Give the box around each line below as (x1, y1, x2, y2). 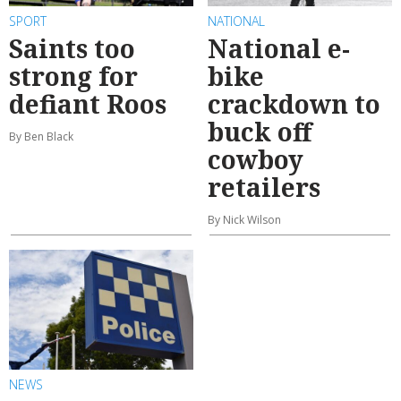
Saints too (9, 31, 135, 66)
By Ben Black (9, 129, 73, 145)
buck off (208, 115, 311, 149)
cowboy (208, 142, 303, 177)
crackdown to (208, 87, 380, 122)
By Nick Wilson (208, 212, 281, 228)
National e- (208, 31, 350, 66)
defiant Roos (9, 87, 166, 122)
